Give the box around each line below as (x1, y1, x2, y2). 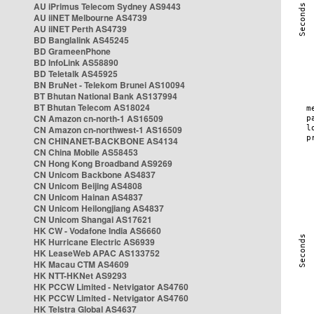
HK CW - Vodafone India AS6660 (34, 224, 161, 237)
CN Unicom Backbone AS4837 (34, 168, 156, 181)
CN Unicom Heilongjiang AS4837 (34, 202, 164, 214)
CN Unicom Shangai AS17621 (34, 213, 152, 226)
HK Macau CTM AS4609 (34, 258, 129, 271)
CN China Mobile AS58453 (34, 146, 138, 158)
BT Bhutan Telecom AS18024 (34, 101, 150, 114)
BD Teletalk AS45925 (34, 67, 118, 80)
